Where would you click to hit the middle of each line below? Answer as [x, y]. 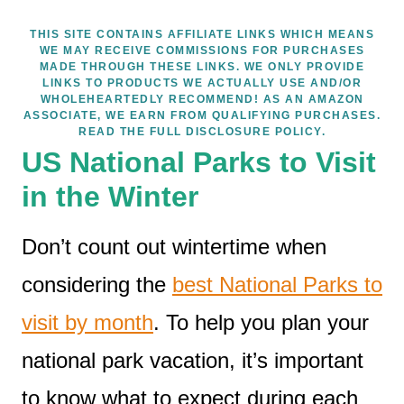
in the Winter [110, 196]
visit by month [87, 322]
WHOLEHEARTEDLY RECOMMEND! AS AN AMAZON [202, 99]
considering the [97, 284]
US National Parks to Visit [199, 162]
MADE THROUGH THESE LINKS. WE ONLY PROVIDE [202, 66]
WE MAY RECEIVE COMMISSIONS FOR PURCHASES [202, 50]
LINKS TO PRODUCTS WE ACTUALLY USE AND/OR [202, 83]
